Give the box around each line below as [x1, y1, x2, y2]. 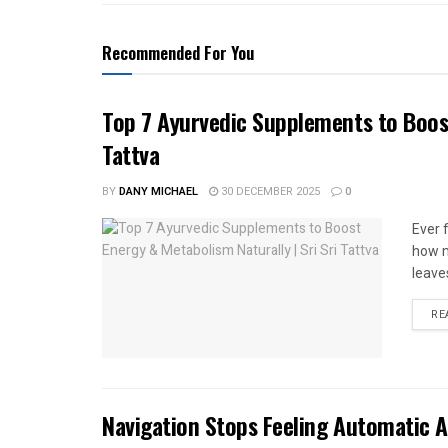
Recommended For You [102, 40, 254, 66]
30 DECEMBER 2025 [218, 183, 320, 201]
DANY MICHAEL [119, 183, 198, 201]
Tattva [102, 136, 160, 173]
